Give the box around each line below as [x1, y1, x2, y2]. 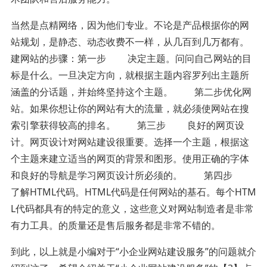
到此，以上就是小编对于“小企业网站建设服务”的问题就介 [10, 244, 256, 258]
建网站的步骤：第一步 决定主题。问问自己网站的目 [10, 51, 252, 65]
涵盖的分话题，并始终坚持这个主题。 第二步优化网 [10, 85, 252, 98]
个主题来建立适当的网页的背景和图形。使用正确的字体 [10, 151, 249, 165]
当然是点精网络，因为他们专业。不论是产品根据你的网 [10, 18, 249, 32]
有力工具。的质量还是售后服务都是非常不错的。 [10, 218, 221, 232]
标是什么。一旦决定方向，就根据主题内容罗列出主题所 [10, 68, 249, 82]
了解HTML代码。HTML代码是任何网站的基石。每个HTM [10, 185, 256, 198]
